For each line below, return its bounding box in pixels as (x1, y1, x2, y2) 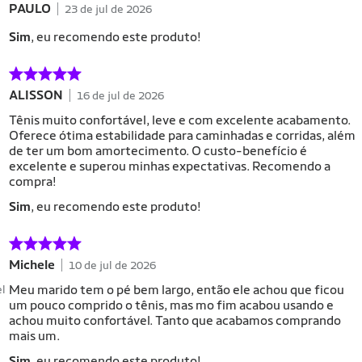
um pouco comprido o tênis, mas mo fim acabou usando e (9, 297, 334, 313)
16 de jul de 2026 (77, 88, 164, 102)
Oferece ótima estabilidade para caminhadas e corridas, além (9, 128, 356, 143)
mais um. (9, 328, 60, 343)
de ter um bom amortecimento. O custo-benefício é (9, 143, 307, 158)
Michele (9, 257, 55, 272)
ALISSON (9, 87, 63, 103)
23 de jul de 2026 (65, 2, 152, 15)
